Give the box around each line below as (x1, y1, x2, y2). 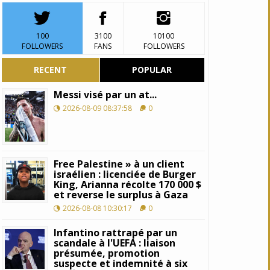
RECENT (34, 64, 67, 75)
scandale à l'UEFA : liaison (54, 236, 176, 250)
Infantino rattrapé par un (54, 225, 178, 239)
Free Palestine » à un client (54, 157, 185, 171)
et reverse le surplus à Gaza (54, 187, 189, 201)
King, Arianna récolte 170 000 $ (54, 177, 202, 191)
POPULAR (132, 64, 172, 75)
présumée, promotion (54, 246, 160, 260)
